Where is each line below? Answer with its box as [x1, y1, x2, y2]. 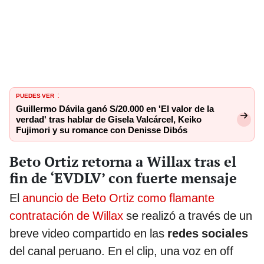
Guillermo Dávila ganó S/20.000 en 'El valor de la [16, 104, 214, 114]
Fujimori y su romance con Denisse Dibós [16, 125, 187, 136]
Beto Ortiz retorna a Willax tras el [9, 151, 236, 171]
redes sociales [167, 226, 248, 240]
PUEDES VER [16, 90, 54, 100]
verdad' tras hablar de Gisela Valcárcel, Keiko [16, 114, 202, 125]
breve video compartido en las [9, 226, 167, 240]
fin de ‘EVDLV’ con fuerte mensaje [9, 168, 237, 187]
